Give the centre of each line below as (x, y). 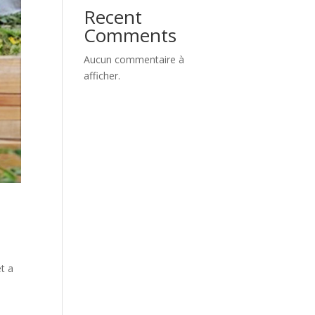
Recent (113, 17)
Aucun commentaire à (134, 59)
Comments (130, 35)
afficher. (102, 76)
